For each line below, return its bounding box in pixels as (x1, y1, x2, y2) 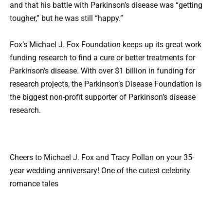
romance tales (10, 179, 58, 189)
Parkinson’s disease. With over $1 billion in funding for (10, 66, 195, 76)
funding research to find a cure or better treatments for (10, 53, 195, 63)
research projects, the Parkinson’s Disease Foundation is (10, 79, 201, 89)
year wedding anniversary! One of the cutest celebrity (10, 166, 190, 176)
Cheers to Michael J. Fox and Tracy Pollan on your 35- (10, 153, 194, 163)
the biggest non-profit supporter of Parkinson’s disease (10, 92, 196, 102)
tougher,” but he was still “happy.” (10, 13, 123, 23)
